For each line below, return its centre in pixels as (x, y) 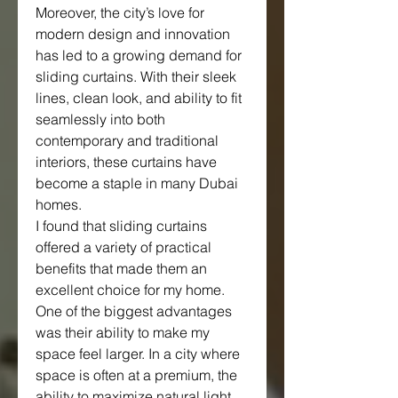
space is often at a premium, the (136, 374)
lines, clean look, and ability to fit (139, 97)
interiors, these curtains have (126, 161)
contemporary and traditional (127, 140)
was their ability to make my (123, 332)
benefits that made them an (121, 268)
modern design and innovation (133, 33)
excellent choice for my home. (130, 289)
